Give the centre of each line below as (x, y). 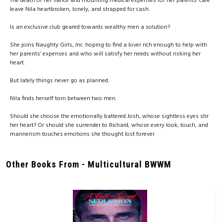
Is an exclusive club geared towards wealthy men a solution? (90, 27)
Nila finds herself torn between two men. (63, 99)
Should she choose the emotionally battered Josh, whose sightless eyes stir (109, 116)
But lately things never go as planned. (59, 81)
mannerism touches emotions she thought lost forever (82, 134)
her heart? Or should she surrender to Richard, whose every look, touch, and (109, 125)
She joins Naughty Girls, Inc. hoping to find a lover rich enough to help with (109, 45)
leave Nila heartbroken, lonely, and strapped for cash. (80, 9)
